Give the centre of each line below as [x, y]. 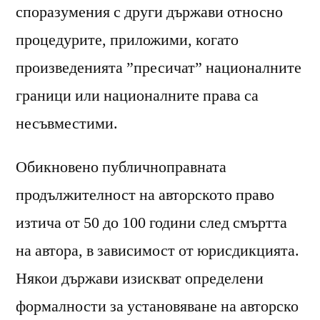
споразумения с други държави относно [149, 12]
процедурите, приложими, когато [127, 40]
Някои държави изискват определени [140, 278]
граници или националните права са [137, 95]
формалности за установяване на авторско [157, 306]
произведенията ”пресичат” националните [159, 67]
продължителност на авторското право [145, 195]
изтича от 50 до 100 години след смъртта [151, 222]
